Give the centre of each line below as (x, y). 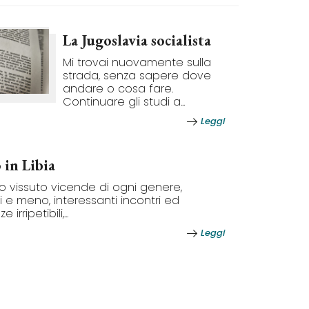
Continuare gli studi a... (124, 102)
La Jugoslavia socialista (137, 40)
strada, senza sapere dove (137, 76)
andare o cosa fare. (118, 89)
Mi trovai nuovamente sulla (137, 62)
